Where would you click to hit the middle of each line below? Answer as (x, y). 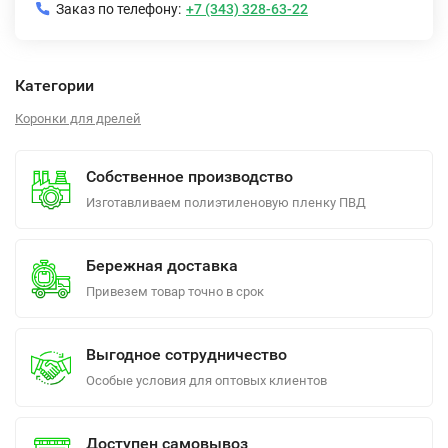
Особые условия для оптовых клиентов (206, 380)
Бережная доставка (162, 265)
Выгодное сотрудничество (186, 354)
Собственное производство (189, 176)
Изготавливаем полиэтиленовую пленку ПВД (226, 202)
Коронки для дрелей (78, 118)
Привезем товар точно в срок (175, 291)
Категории (54, 85)
